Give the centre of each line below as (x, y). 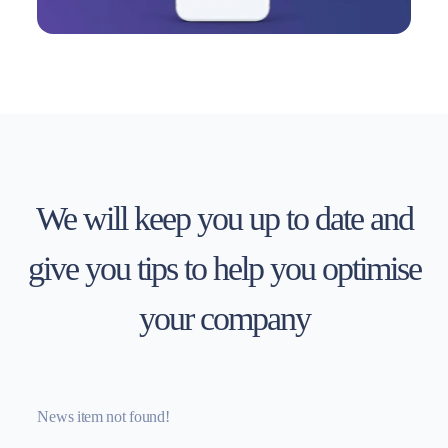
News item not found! (103, 416)
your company (224, 318)
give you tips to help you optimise (224, 268)
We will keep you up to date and (224, 218)
